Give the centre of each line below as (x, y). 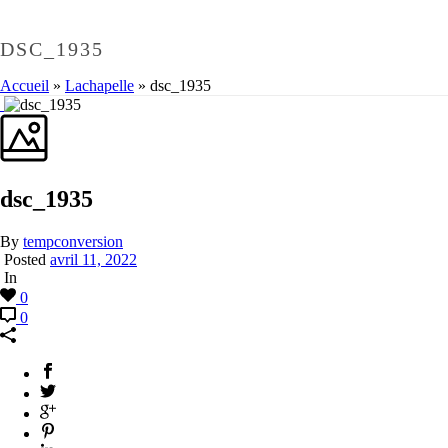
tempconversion (73, 241)
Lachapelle (99, 86)
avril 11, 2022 (93, 259)
